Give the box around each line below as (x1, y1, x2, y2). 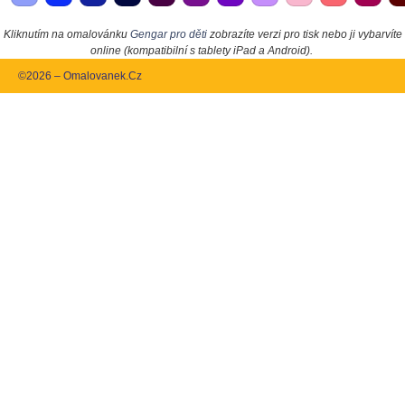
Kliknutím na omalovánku (3, 28, 130, 42)
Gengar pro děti (129, 28, 207, 42)
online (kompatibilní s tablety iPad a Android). (89, 44, 313, 58)
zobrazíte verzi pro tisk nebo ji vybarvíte (206, 28, 402, 42)
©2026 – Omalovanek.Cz (18, 70, 142, 83)
